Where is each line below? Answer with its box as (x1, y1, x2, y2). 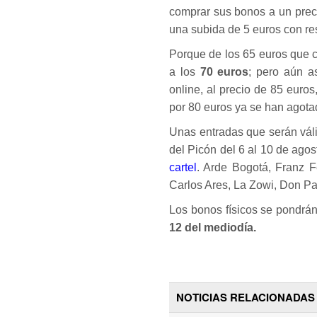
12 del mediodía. (169, 221, 256, 234)
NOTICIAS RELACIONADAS (176, 289, 315, 305)
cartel (169, 161, 197, 173)
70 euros (195, 65, 249, 78)
